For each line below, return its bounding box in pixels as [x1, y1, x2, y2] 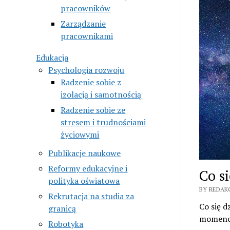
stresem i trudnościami [61, 116, 146, 128]
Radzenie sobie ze [61, 104, 126, 116]
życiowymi [61, 128, 100, 140]
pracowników [61, 2, 111, 14]
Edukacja [36, 51, 69, 63]
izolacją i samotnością [61, 88, 142, 100]
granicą [48, 202, 76, 214]
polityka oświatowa [48, 175, 120, 186]
